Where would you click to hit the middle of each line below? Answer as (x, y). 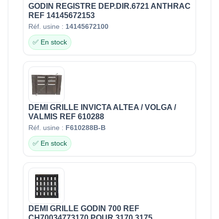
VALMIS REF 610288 (66, 116)
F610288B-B (86, 127)
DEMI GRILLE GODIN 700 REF (84, 208)
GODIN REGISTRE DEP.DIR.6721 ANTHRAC (109, 6)
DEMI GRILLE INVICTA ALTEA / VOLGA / (102, 107)
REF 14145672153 (62, 15)
